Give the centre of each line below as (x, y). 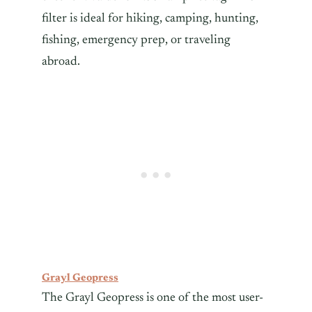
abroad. (61, 62)
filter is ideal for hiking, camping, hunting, (150, 18)
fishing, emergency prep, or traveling (136, 40)
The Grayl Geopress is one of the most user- (153, 298)
